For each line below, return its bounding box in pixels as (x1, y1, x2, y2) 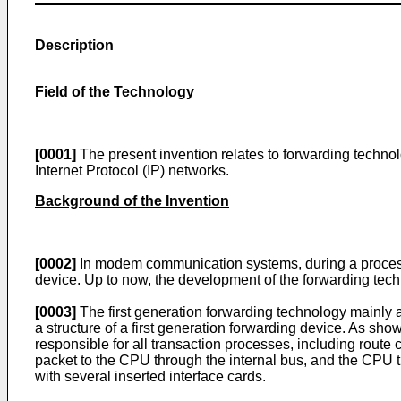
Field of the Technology (35, 84, 194, 99)
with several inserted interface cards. (35, 369, 266, 384)
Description (35, 38, 114, 53)
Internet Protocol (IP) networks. (35, 163, 229, 178)
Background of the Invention (35, 193, 229, 209)
